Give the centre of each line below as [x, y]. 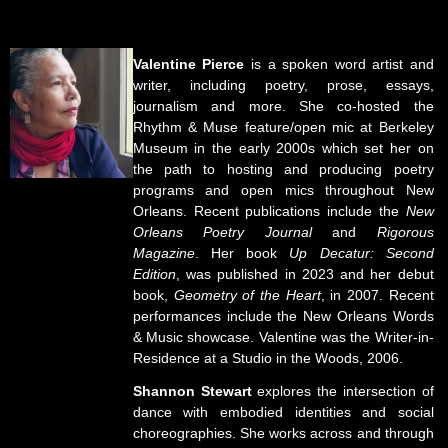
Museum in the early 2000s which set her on [283, 148]
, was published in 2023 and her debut [304, 274]
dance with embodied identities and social [283, 412]
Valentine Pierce [188, 64]
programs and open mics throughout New [283, 190]
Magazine [163, 253]
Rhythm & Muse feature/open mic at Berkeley [283, 127]
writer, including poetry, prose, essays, [283, 85]
